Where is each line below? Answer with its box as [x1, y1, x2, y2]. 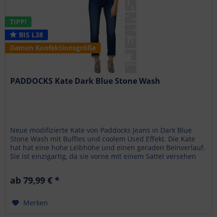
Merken [23, 198, 48, 207]
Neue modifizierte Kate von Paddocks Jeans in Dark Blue [10, 125, 192, 135]
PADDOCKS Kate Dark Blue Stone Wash [10, 75, 161, 86]
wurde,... [10, 160, 39, 170]
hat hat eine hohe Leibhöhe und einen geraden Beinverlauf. [10, 142, 206, 152]
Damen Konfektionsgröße [10, 43, 96, 52]
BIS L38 [17, 30, 44, 39]
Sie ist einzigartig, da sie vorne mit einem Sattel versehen [10, 151, 197, 161]
